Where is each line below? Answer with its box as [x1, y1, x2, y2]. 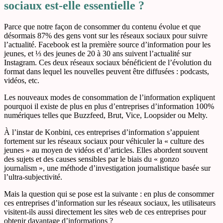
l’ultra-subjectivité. [4, 172, 62, 181]
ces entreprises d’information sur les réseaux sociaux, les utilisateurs [4, 198, 216, 207]
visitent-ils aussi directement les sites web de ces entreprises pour [4, 207, 206, 216]
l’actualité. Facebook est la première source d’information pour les [4, 40, 211, 49]
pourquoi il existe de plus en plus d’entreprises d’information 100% [4, 102, 214, 111]
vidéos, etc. [4, 76, 39, 85]
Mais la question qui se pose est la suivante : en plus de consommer [4, 189, 214, 198]
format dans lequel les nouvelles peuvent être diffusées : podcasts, [4, 67, 209, 76]
